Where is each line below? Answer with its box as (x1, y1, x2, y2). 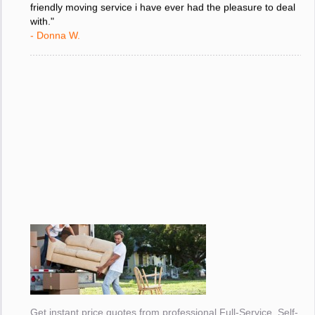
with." (30, 20, 55, 32)
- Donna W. (30, 34, 81, 46)
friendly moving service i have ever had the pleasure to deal (30, 6, 296, 18)
